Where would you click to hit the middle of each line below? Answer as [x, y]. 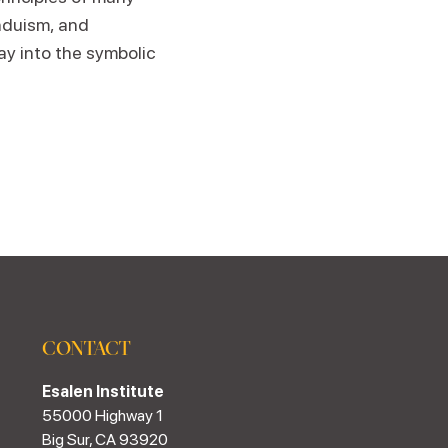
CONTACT [86, 347]
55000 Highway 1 [103, 415]
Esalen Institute [103, 391]
